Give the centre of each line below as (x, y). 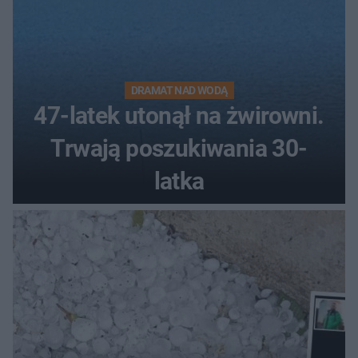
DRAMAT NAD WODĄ (179, 91)
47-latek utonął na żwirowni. (179, 116)
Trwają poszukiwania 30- (179, 149)
